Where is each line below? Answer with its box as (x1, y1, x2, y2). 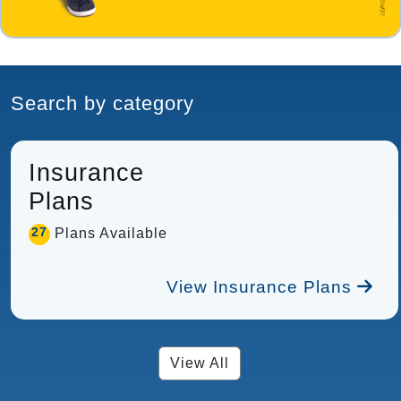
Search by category (11, 92, 194, 115)
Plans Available (50, 226, 167, 242)
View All (169, 355, 229, 371)
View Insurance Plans (166, 277, 357, 297)
